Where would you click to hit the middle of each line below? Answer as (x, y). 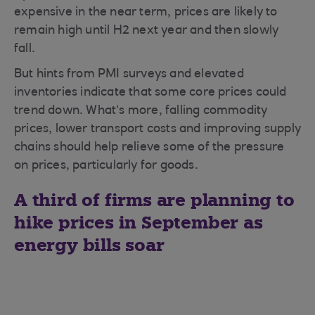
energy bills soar (89, 245)
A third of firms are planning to (154, 200)
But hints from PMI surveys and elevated (129, 75)
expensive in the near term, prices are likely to (146, 13)
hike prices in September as (139, 223)
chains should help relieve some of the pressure (149, 148)
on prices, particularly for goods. (106, 166)
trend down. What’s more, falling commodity (141, 111)
